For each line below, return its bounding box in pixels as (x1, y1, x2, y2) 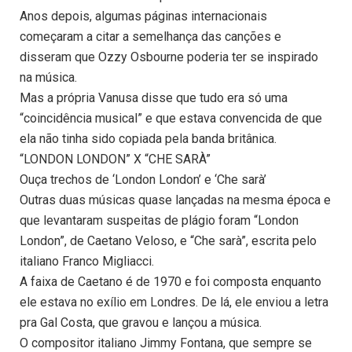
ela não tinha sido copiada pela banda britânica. (20, 131, 277, 147)
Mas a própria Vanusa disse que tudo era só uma (20, 90, 288, 106)
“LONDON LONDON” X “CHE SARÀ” (20, 152, 211, 167)
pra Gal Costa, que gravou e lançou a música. (20, 315, 262, 331)
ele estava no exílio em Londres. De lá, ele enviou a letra (20, 295, 328, 310)
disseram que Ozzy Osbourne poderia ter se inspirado (20, 49, 318, 65)
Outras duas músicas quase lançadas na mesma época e (20, 192, 331, 208)
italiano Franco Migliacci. (20, 254, 154, 269)
